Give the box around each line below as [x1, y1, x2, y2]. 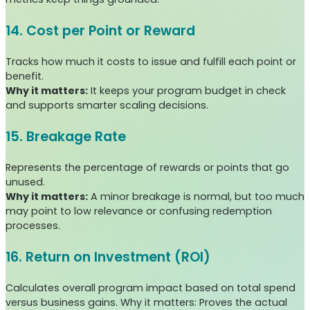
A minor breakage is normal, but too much [88, 189, 304, 203]
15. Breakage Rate [6, 127, 126, 146]
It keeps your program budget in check [88, 83, 286, 98]
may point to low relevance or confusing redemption [6, 203, 272, 218]
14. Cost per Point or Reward [6, 21, 195, 40]
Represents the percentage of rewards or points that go [6, 160, 289, 174]
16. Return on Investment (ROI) [6, 247, 210, 266]
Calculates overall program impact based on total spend [6, 280, 295, 295]
